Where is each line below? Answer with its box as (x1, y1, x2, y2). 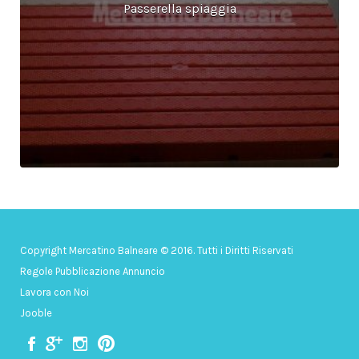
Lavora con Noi (20, 285, 89, 298)
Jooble (20, 306, 52, 319)
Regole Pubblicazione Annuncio (20, 264, 165, 277)
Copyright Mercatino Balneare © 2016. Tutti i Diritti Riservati (20, 244, 293, 256)
